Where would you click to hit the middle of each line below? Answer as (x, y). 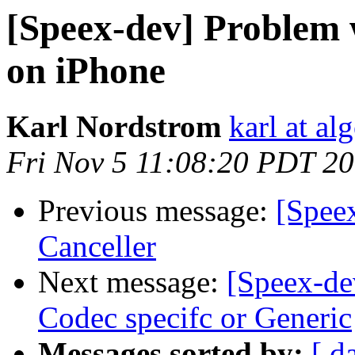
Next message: (132, 282)
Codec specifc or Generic (195, 318)
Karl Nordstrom (114, 127)
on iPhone (86, 71)
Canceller (97, 246)
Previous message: (157, 211)
